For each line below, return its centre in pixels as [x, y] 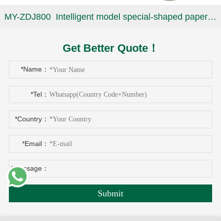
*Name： [35, 69]
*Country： [32, 119]
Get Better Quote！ [110, 49]
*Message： [30, 168]
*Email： [35, 143]
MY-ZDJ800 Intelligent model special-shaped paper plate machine [212, 17]
